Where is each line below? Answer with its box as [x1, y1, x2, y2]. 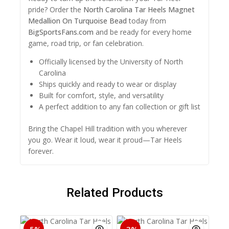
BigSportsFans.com [28, 27, 94, 37]
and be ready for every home [94, 27, 192, 37]
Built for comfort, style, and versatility [39, 90, 164, 101]
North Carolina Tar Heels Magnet [83, 5, 195, 15]
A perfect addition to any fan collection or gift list [39, 102, 200, 112]
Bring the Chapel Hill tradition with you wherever [28, 124, 187, 134]
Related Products [66, 186, 163, 200]
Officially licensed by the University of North [39, 57, 183, 67]
